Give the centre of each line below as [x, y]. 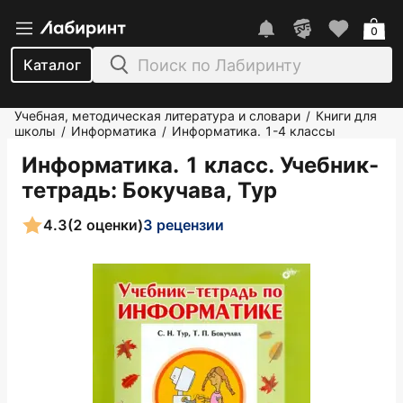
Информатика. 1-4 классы [254, 131]
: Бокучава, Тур [194, 190]
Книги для [346, 116]
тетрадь [66, 190]
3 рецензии [184, 224]
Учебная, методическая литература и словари [157, 116]
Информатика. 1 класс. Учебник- [200, 165]
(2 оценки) [105, 224]
